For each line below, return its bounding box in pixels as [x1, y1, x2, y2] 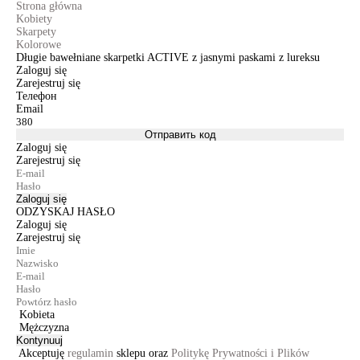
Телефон [16, 90, 57, 102]
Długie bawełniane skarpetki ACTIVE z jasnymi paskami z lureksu [16, 51, 320, 63]
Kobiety [16, 13, 52, 25]
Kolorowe [16, 39, 61, 51]
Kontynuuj [16, 334, 63, 346]
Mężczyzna [19, 321, 69, 333]
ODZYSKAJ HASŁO [16, 206, 115, 218]
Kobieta [19, 309, 55, 321]
